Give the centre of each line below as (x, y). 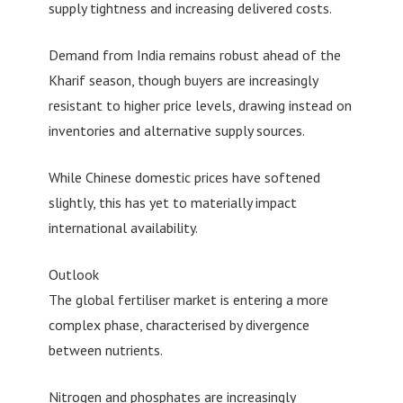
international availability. (123, 227)
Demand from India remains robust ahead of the (194, 54)
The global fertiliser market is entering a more (188, 299)
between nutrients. (105, 349)
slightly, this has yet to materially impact (172, 202)
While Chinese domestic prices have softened (184, 177)
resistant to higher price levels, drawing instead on (200, 105)
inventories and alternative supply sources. (176, 130)
